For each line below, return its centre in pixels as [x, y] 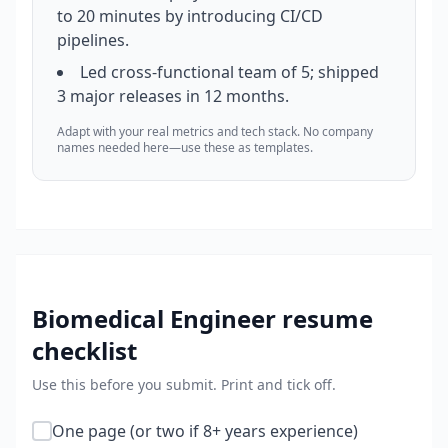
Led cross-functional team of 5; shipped [229, 72]
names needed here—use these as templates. [185, 147]
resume [324, 318]
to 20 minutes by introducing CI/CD [190, 16]
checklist [84, 350]
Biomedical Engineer [154, 318]
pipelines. [93, 40]
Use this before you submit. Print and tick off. [184, 384]
